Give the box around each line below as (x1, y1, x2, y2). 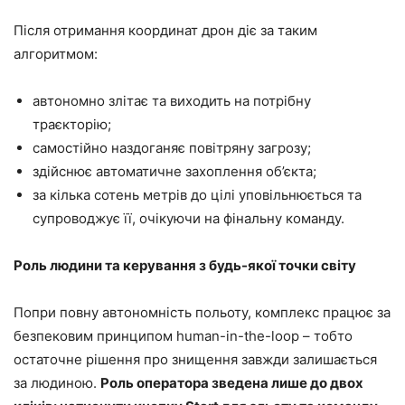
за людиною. (14, 373, 100, 391)
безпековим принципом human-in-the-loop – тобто (14, 326, 353, 344)
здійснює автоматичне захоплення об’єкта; (33, 162, 316, 180)
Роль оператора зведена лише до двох (100, 373, 363, 391)
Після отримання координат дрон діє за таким (14, 21, 317, 39)
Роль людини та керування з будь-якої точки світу (14, 256, 356, 274)
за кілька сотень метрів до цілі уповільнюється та (33, 185, 362, 203)
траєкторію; (33, 115, 111, 133)
